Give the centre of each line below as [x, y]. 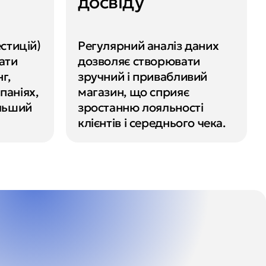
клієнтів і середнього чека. [152, 123]
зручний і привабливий [143, 76]
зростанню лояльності [141, 107]
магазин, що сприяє [134, 92]
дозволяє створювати [139, 61]
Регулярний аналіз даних [148, 45]
